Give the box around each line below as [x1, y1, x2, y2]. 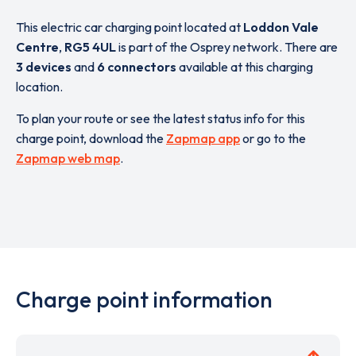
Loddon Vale [243, 19, 319, 35]
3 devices [16, 59, 72, 75]
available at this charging [176, 59, 313, 75]
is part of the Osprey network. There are [116, 39, 338, 55]
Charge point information [16, 285, 273, 313]
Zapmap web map [16, 150, 120, 166]
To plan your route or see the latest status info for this [16, 110, 305, 126]
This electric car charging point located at [16, 19, 243, 35]
